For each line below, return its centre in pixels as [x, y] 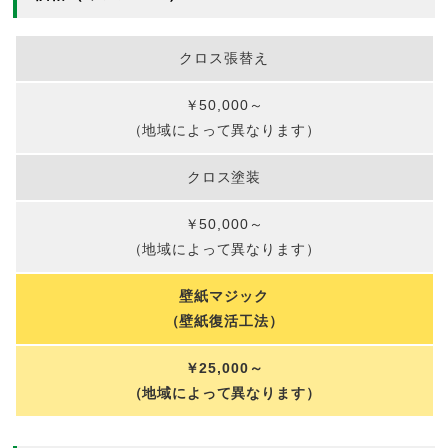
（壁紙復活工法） [224, 320]
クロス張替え [224, 57]
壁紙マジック [224, 295]
